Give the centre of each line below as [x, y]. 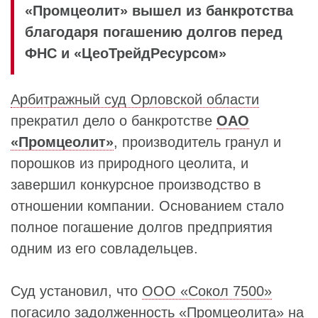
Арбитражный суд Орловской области [135, 99]
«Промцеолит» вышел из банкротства [159, 11]
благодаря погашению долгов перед [154, 32]
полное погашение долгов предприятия [142, 227]
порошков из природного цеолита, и [130, 163]
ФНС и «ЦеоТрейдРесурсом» [126, 53]
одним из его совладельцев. [104, 248]
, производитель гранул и [197, 142]
